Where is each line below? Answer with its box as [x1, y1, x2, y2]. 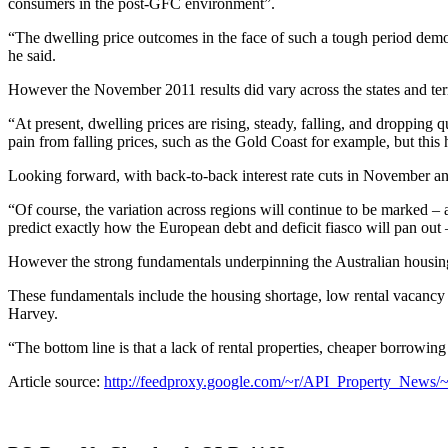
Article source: [8, 372, 104, 390]
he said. [8, 46, 56, 64]
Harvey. [8, 304, 58, 322]
